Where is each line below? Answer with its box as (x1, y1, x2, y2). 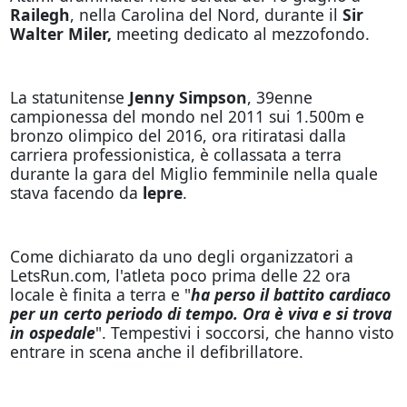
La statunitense (9, 85, 129, 108)
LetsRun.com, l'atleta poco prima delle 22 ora (9, 263, 351, 286)
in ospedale (9, 321, 95, 343)
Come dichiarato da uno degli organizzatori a (9, 244, 353, 267)
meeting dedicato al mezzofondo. (111, 22, 370, 45)
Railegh (9, 3, 70, 25)
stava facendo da (9, 181, 138, 203)
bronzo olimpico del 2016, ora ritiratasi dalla (9, 124, 346, 146)
